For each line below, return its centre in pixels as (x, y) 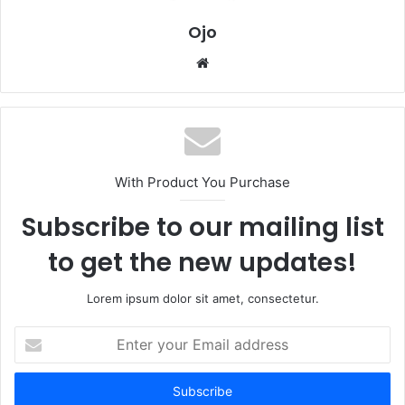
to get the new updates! (202, 262)
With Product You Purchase (202, 182)
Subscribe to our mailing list (202, 227)
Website (234, 61)
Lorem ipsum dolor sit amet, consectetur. (202, 298)
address (36, 391)
